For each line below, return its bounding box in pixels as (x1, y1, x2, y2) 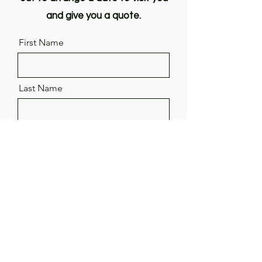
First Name (19, 37, 64, 48)
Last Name (19, 82, 63, 94)
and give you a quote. (46, 11, 141, 21)
